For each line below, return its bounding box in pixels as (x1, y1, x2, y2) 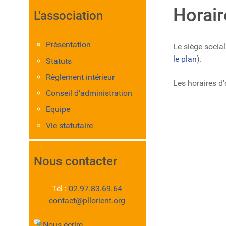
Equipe (46, 104, 70, 115)
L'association (34, 9, 103, 23)
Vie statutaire (46, 121, 93, 131)
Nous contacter (34, 154, 117, 169)
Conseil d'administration (46, 88, 132, 98)
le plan (173, 54, 197, 64)
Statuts (46, 56, 72, 66)
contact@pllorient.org (49, 196, 126, 206)
